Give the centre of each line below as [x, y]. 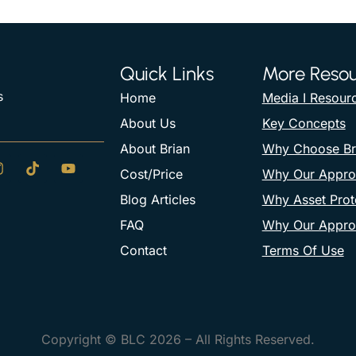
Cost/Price [152, 174]
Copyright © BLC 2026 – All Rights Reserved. [178, 340]
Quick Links [167, 74]
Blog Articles [158, 200]
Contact [144, 251]
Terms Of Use [303, 251]
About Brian [155, 149]
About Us [148, 124]
